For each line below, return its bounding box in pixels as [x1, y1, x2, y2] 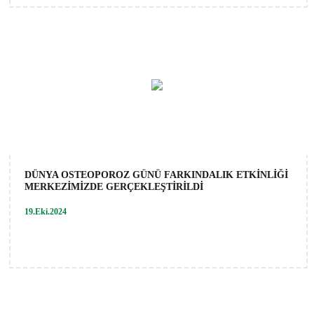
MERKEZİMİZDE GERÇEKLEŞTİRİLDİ [25, 181, 203, 192]
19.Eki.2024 [25, 206, 67, 217]
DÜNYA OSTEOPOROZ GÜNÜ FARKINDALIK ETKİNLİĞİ [25, 169, 288, 180]
